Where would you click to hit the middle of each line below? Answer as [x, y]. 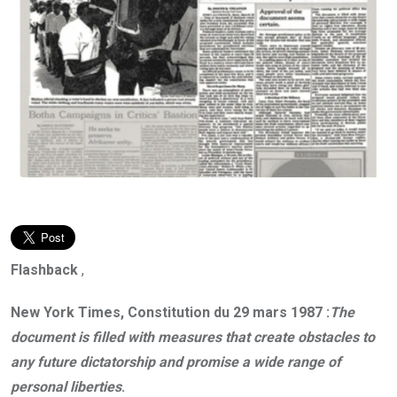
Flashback [44, 270]
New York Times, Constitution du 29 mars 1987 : [170, 313]
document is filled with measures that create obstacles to [193, 338]
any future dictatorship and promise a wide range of [176, 362]
